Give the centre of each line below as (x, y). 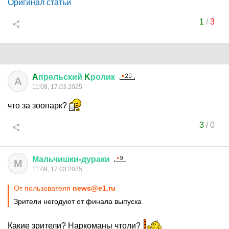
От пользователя (43, 188)
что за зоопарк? (38, 106)
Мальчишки (55, 159)
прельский (60, 77)
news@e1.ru (94, 188)
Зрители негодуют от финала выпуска (78, 201)
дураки (96, 159)
